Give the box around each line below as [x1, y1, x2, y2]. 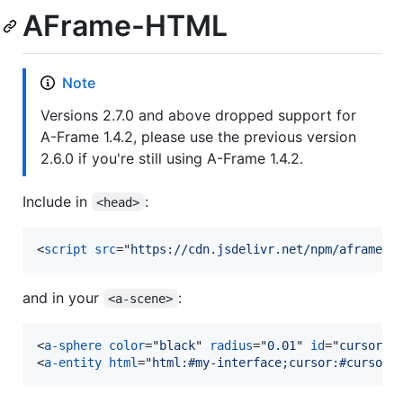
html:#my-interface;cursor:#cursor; [152, 354, 397, 370]
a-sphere [44, 337, 102, 353]
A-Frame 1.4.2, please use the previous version [40, 127, 356, 146]
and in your [22, 288, 103, 307]
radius [210, 337, 253, 353]
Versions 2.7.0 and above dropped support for [40, 105, 356, 124]
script [44, 241, 87, 256]
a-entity [44, 354, 102, 370]
